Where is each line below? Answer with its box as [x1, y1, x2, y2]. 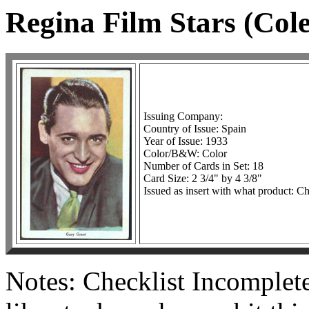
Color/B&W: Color [143, 147, 227, 159]
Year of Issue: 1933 [143, 134, 228, 147]
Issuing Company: [143, 110, 223, 122]
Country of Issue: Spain [143, 122, 246, 134]
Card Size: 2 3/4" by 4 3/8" [143, 172, 262, 184]
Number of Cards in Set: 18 [143, 159, 263, 172]
